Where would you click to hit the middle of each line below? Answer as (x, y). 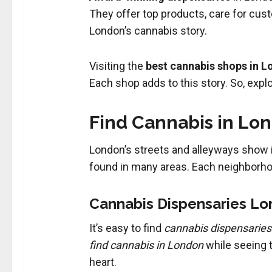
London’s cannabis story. (148, 31)
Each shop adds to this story (157, 83)
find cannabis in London (146, 245)
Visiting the (117, 66)
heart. (103, 262)
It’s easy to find (126, 228)
